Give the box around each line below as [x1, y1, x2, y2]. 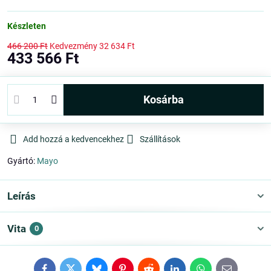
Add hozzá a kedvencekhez [23, 134, 124, 144]
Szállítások [140, 134, 180, 144]
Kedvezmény [50, 41, 97, 51]
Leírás [7, 190, 36, 202]
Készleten [7, 21, 46, 31]
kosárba [149, 93, 184, 106]
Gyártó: [7, 156, 37, 166]
